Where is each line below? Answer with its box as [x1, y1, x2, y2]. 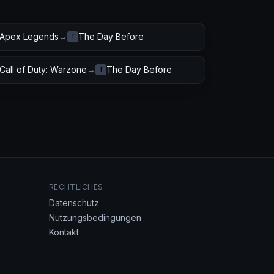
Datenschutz [49, 198, 99, 208]
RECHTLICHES [49, 182, 103, 191]
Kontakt [49, 227, 79, 237]
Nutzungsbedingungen [49, 212, 141, 223]
